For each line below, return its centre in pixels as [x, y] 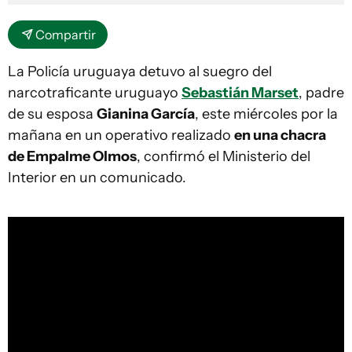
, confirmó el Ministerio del [224, 156]
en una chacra [280, 135]
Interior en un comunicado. [97, 177]
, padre [321, 92]
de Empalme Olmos [72, 156]
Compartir [66, 34]
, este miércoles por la [266, 114]
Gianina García [146, 114]
